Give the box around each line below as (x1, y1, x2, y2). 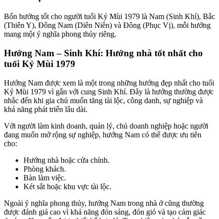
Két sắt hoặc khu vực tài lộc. (23, 182, 111, 191)
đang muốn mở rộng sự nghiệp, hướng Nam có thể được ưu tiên (4, 130, 201, 139)
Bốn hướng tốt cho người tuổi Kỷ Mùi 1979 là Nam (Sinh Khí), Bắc (4, 12, 215, 21)
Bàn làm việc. (23, 173, 66, 182)
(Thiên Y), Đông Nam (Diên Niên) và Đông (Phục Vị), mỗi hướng (4, 21, 211, 30)
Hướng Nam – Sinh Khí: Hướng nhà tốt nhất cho (4, 47, 203, 58)
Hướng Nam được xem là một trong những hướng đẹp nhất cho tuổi (4, 78, 214, 87)
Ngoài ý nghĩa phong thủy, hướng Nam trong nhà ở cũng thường (4, 198, 204, 207)
